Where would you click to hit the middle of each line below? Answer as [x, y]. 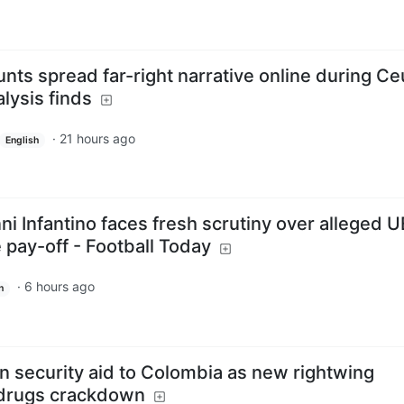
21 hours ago [97, 138]
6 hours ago [59, 287]
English [22, 140]
